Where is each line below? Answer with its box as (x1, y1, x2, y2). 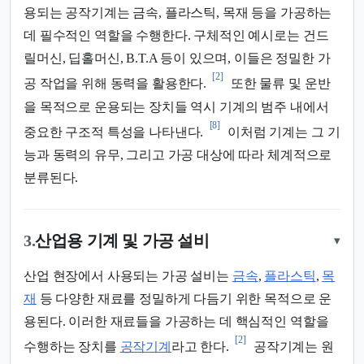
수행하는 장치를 (24, 340, 120, 354)
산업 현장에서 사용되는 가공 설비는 (24, 269, 232, 284)
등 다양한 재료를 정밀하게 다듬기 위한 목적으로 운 (36, 292, 332, 306)
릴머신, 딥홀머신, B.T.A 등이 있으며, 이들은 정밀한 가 (24, 51, 331, 66)
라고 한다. (171, 340, 229, 354)
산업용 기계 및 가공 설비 (35, 232, 210, 250)
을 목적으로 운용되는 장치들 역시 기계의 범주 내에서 (24, 99, 329, 114)
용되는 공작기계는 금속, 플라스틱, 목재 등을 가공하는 (24, 6, 332, 20)
